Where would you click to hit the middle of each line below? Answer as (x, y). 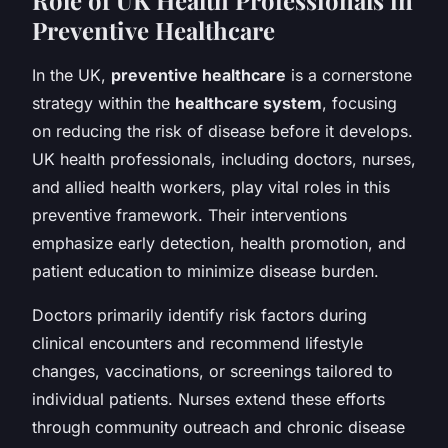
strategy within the (103, 102)
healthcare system (248, 102)
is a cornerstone (349, 74)
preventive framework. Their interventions (189, 214)
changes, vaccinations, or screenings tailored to (212, 370)
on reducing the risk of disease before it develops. (222, 130)
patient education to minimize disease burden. (205, 270)
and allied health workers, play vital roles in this (211, 186)
